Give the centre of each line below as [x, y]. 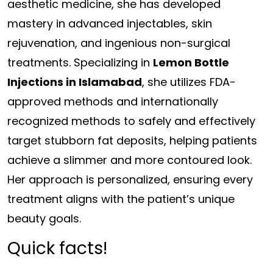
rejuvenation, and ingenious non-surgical [119, 43]
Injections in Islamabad [75, 82]
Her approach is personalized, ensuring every [130, 179]
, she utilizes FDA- [189, 82]
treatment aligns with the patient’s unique [121, 199]
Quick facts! [57, 248]
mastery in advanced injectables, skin [110, 23]
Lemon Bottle [191, 62]
